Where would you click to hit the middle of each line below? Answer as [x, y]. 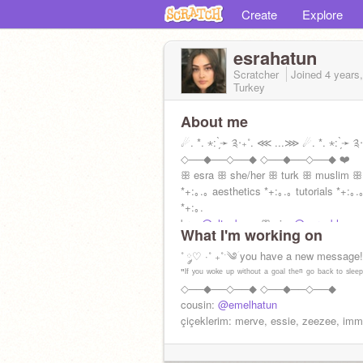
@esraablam [324, 223]
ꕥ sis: [276, 223]
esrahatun [275, 58]
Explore [322, 14]
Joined [308, 74]
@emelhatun [248, 304]
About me [214, 122]
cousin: [199, 304]
